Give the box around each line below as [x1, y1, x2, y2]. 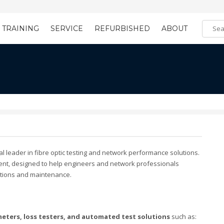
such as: [170, 212, 196, 221]
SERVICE [50, 24, 83, 33]
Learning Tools [158, 40, 212, 50]
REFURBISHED [94, 24, 150, 33]
